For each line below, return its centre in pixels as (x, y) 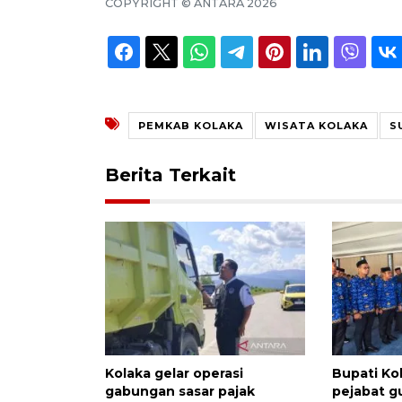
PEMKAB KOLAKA (191, 126)
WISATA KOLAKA (316, 126)
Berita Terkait (170, 175)
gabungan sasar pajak (180, 392)
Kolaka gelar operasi (174, 374)
